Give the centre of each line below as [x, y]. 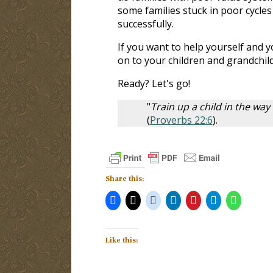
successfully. [145, 23]
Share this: [125, 179]
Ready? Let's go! [154, 83]
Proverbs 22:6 [181, 120]
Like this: [122, 240]
